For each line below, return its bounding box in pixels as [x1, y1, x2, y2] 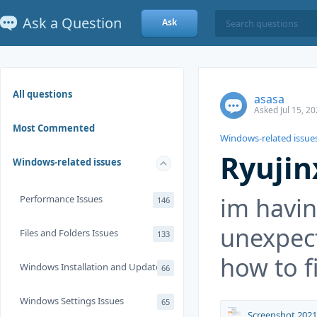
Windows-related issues [13, 156, 121, 168]
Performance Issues [20, 192, 103, 205]
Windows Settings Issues [20, 294, 124, 307]
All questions [13, 88, 72, 100]
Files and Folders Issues [20, 226, 118, 239]
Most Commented [13, 122, 95, 134]
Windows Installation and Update [20, 260, 161, 273]
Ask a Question [23, 13, 122, 33]
